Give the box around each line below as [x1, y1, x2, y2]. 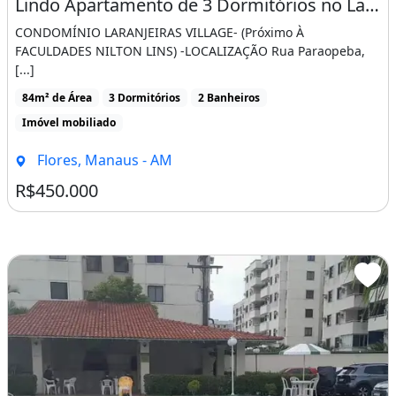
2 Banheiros [197, 89, 260, 105]
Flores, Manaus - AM [33, 149, 172, 170]
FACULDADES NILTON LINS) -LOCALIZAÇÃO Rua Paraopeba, [15, 42, 365, 59]
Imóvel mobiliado [21, 114, 116, 130]
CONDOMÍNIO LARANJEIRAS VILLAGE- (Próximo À [15, 23, 304, 41]
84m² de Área [21, 89, 92, 105]
